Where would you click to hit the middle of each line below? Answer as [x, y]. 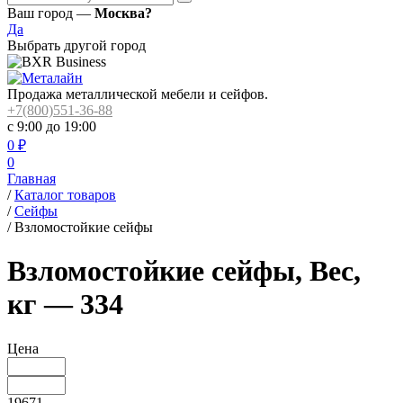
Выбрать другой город [76, 45]
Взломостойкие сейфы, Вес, [184, 271]
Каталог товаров [65, 195]
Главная [31, 179]
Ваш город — [51, 13]
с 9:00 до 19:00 [52, 126]
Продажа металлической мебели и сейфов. [138, 94]
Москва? [123, 13]
